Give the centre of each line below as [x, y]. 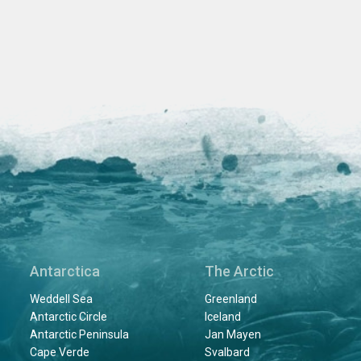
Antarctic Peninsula [79, 334]
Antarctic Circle [68, 316]
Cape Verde [60, 352]
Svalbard [227, 352]
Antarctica [65, 271]
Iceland [222, 316]
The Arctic [239, 271]
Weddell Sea [61, 299]
